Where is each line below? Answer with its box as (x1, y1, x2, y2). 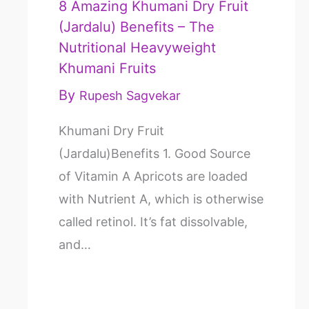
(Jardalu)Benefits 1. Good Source (59, 146, 250, 161)
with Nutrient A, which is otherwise (59, 191, 263, 206)
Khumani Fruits (59, 59, 156, 77)
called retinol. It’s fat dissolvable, (59, 214, 248, 229)
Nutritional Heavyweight (59, 39, 216, 56)
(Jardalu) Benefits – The (59, 18, 215, 35)
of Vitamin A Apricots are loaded (59, 168, 248, 183)
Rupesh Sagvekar (79, 88, 181, 103)
